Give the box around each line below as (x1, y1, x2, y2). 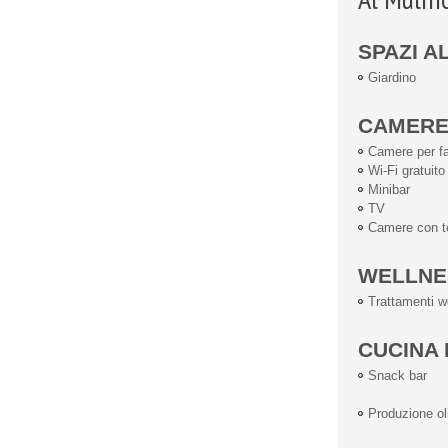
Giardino (368, 70, 416, 85)
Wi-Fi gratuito (368, 163, 445, 178)
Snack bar (368, 368, 427, 383)
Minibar (368, 182, 410, 197)
